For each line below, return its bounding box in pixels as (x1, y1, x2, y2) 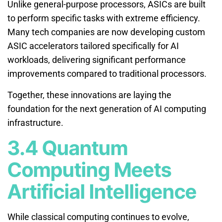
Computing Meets (7, 157, 171, 182)
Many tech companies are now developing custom (7, 26, 205, 37)
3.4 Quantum (7, 135, 128, 160)
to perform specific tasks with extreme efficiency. (7, 12, 200, 23)
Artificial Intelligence (7, 179, 197, 204)
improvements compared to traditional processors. (7, 68, 207, 79)
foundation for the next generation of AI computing (7, 103, 206, 114)
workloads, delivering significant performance (7, 54, 186, 65)
